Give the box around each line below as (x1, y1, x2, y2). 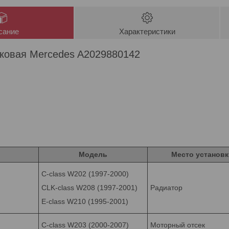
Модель (79, 150, 107, 158)
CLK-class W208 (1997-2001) (41, 183, 138, 192)
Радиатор (150, 183, 182, 192)
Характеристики (119, 27, 175, 36)
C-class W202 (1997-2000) (41, 169, 129, 178)
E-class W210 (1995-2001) (41, 197, 128, 205)
